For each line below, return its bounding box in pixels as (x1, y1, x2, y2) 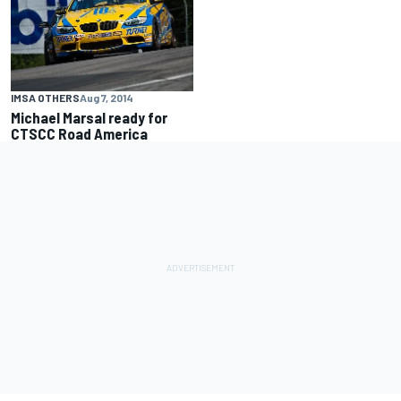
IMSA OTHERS (11, 90, 80, 104)
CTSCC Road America (11, 124, 148, 142)
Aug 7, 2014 (80, 90, 133, 104)
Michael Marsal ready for (11, 107, 167, 126)
